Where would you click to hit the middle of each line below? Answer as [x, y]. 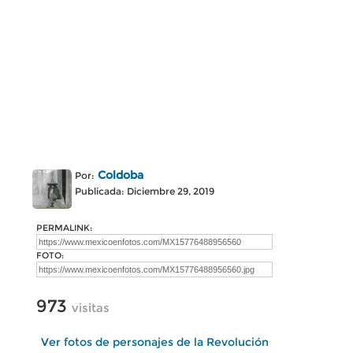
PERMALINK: [64, 228]
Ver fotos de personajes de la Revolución [154, 342]
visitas [91, 308]
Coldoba [121, 175]
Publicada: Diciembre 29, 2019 [145, 191]
